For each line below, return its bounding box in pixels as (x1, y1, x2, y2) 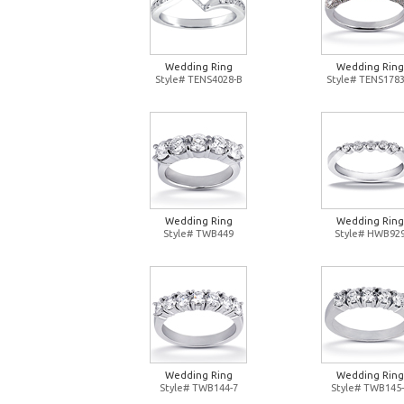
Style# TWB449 (163, 228, 234, 239)
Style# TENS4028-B (154, 74, 243, 85)
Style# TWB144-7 (159, 382, 238, 393)
